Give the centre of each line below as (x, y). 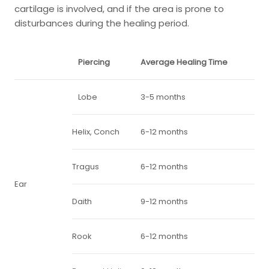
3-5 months (163, 97)
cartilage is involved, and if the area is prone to (119, 9)
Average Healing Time (184, 62)
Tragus (86, 167)
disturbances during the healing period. (103, 23)
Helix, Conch (96, 132)
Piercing (94, 62)
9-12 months (164, 201)
